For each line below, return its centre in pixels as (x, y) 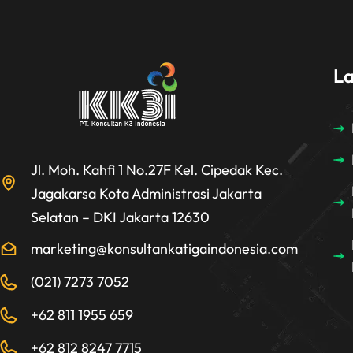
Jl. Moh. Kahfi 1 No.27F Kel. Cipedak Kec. (156, 170)
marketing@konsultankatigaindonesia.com (164, 249)
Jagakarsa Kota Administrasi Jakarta (146, 194)
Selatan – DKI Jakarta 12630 (120, 217)
